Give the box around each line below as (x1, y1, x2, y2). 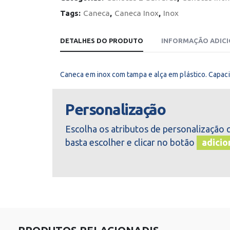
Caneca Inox (114, 9, 159, 18)
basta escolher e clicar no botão (65, 137, 197, 148)
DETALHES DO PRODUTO (60, 37, 143, 45)
